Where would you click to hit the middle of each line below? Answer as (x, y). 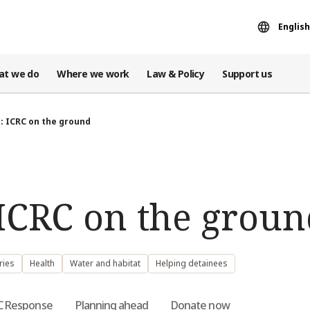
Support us (247, 73)
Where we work (93, 73)
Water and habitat (105, 263)
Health (42, 263)
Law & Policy (176, 73)
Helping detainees (192, 263)
